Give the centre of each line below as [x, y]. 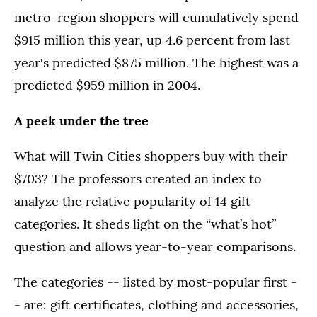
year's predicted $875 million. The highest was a [156, 63]
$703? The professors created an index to [138, 179]
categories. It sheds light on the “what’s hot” [145, 224]
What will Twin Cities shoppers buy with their [151, 156]
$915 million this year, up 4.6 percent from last [152, 40]
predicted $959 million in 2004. [107, 85]
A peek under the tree [81, 121]
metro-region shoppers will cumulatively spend [156, 17]
